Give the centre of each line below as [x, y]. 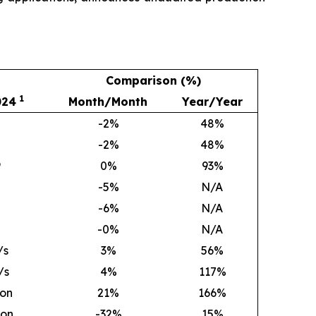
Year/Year [212, 101]
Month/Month [108, 101]
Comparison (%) [153, 80]
